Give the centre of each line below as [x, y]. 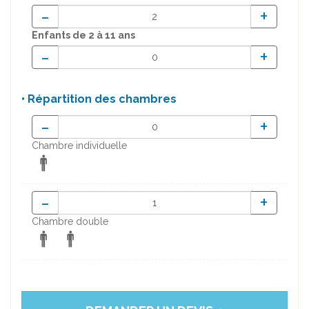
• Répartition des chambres [99, 99]
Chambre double [70, 222]
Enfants [52, 36]
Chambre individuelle [79, 146]
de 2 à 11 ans [104, 36]
